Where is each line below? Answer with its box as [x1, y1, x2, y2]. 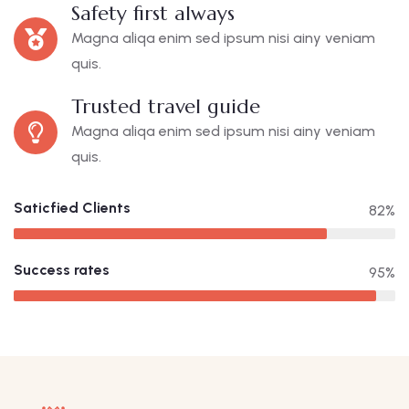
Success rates [14, 261, 110, 279]
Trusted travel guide [71, 94, 260, 120]
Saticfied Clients [14, 199, 131, 217]
